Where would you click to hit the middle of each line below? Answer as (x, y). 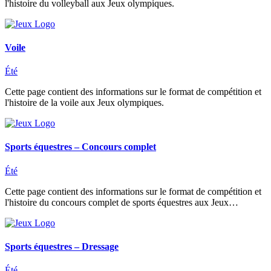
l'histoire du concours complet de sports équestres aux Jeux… (122, 202)
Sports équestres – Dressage (62, 246)
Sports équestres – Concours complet (80, 147)
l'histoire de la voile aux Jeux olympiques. (84, 103)
